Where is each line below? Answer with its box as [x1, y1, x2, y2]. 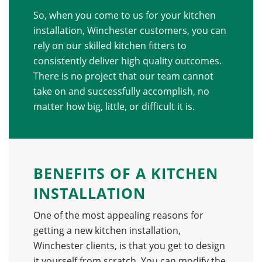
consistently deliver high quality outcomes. [33, 54, 222, 68]
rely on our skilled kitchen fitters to [33, 39, 187, 53]
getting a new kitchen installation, [33, 224, 181, 237]
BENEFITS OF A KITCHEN [33, 163, 218, 184]
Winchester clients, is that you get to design [33, 239, 225, 253]
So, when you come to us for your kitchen [33, 9, 216, 22]
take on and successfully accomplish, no [33, 85, 209, 98]
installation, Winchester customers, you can [33, 24, 226, 37]
